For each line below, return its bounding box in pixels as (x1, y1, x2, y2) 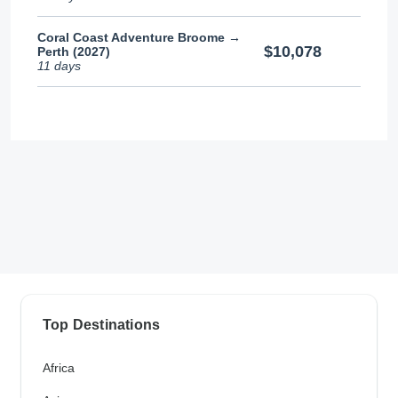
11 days (37, 59, 81, 73)
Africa (43, 361, 75, 375)
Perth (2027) (37, 44, 110, 59)
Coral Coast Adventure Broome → (37, 30, 241, 44)
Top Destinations (43, 317, 161, 332)
